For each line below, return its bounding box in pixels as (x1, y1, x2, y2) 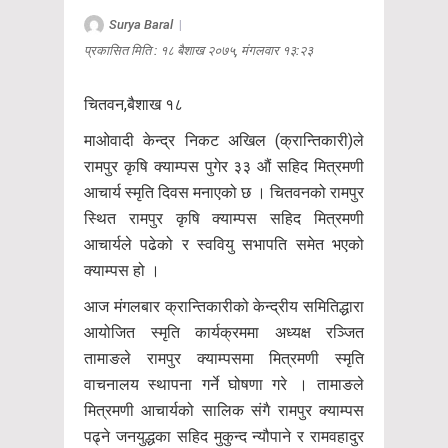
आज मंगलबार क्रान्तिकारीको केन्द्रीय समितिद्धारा (84, 296, 364, 316)
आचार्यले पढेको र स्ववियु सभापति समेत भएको (84, 234, 364, 254)
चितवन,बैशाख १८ (84, 94, 183, 114)
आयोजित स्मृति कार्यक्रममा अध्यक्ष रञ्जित (84, 322, 364, 342)
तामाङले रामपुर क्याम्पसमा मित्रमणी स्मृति (84, 348, 364, 368)
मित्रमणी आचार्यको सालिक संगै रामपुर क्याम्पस (84, 400, 364, 420)
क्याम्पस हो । (84, 260, 160, 280)
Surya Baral (109, 16, 173, 32)
